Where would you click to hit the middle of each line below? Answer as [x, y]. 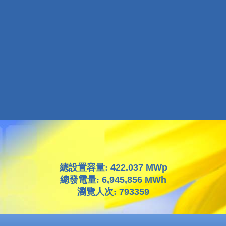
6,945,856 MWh [134, 180]
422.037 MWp [139, 167]
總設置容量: [85, 167]
